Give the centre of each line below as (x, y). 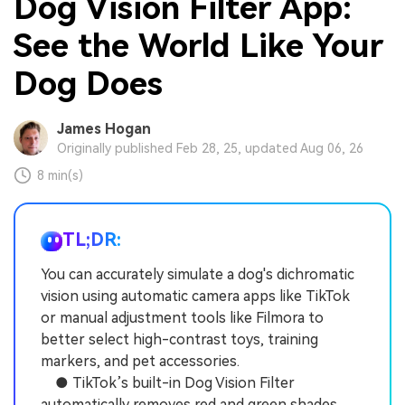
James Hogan (104, 129)
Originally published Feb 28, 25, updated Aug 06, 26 (210, 149)
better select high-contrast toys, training (179, 340)
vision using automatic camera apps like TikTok (195, 297)
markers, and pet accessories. (140, 362)
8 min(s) (61, 176)
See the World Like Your (198, 46)
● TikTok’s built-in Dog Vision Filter (168, 383)
